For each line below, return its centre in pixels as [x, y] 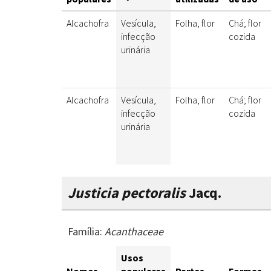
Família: [86, 232]
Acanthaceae [134, 232]
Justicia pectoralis [127, 193]
